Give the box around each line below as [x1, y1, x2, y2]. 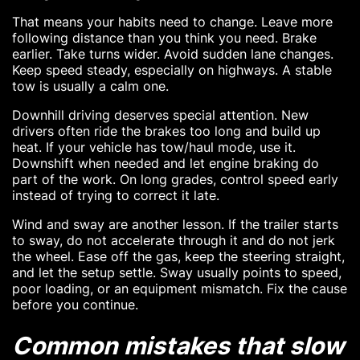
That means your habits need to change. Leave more [12, 14, 333, 31]
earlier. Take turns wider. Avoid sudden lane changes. [12, 46, 333, 63]
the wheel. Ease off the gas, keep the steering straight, [12, 248, 345, 265]
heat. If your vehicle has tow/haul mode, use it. [12, 139, 296, 156]
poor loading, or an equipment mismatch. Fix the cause [12, 280, 347, 297]
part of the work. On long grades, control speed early [12, 171, 338, 188]
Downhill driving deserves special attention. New [12, 107, 309, 124]
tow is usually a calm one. [12, 78, 169, 95]
